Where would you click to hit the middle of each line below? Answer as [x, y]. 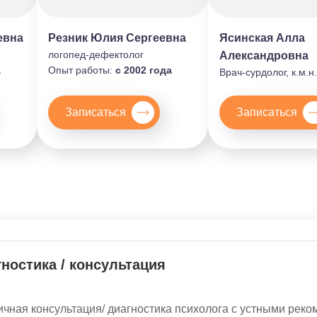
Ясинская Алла [262, 38]
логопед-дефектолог [96, 54]
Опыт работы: [82, 70]
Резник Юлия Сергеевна [117, 38]
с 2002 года [144, 70]
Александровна [264, 55]
